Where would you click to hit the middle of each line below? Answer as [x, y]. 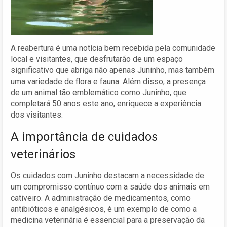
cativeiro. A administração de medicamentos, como [101, 198]
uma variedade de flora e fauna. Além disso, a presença [108, 81]
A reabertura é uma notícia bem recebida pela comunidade [113, 48]
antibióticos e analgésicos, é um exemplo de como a [104, 209]
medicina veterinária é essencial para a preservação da [108, 220]
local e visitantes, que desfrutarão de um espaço [97, 59]
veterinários [43, 154]
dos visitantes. [37, 115]
